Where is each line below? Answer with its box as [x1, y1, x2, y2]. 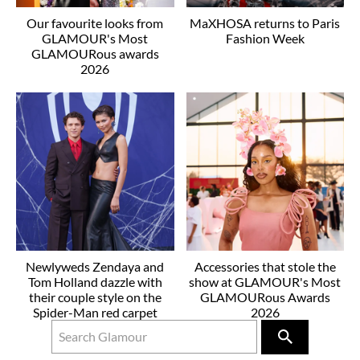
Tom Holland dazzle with [27, 273, 162, 289]
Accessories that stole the [194, 258, 336, 274]
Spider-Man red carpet [32, 304, 157, 320]
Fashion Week [225, 31, 305, 46]
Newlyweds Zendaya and [26, 258, 165, 274]
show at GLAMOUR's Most [189, 273, 342, 289]
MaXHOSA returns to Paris [190, 15, 341, 31]
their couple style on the [28, 288, 162, 305]
